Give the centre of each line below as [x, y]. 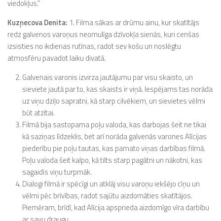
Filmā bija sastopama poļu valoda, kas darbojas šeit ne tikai [114, 125]
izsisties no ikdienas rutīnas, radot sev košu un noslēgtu [94, 46]
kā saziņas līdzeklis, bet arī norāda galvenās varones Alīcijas [114, 136]
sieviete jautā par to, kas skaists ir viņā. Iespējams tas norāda [117, 89]
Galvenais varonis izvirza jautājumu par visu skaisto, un [108, 77]
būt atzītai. [38, 113]
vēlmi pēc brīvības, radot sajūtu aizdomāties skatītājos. [107, 196]
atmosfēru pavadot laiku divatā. [56, 58]
